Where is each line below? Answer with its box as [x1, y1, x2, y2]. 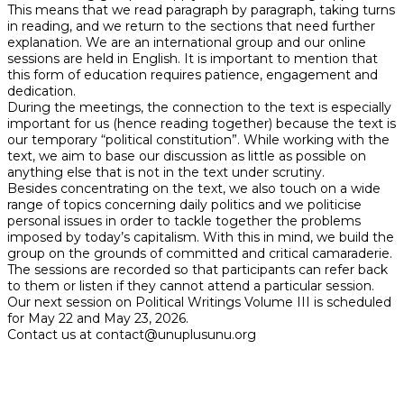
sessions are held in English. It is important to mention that [7, 50, 378, 68]
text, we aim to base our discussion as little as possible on [7, 148, 366, 165]
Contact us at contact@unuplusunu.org [7, 326, 256, 344]
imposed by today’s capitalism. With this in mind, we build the [7, 229, 394, 246]
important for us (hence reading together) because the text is [7, 115, 396, 133]
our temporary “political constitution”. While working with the [7, 132, 390, 149]
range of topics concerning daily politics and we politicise [7, 197, 362, 214]
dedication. [7, 83, 76, 100]
